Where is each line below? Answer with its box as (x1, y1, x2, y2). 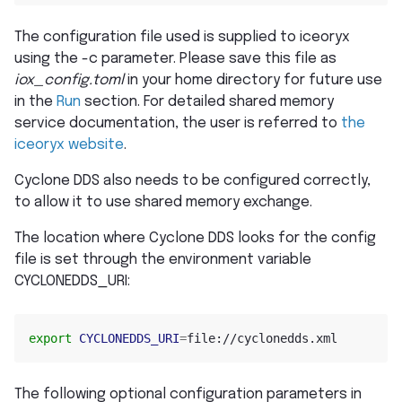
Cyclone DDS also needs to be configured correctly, (14, 173, 371, 189)
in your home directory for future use (124, 73, 382, 89)
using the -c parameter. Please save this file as (14, 51, 336, 67)
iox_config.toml (14, 73, 124, 89)
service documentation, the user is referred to (14, 116, 341, 132)
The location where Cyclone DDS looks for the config (14, 231, 376, 247)
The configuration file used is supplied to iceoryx (14, 30, 350, 46)
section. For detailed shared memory (81, 94, 334, 110)
